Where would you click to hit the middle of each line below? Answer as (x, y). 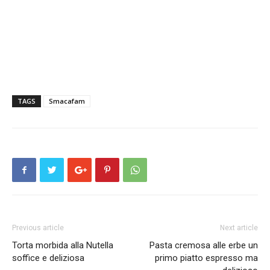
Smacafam (67, 101)
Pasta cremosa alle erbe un (204, 245)
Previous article (38, 228)
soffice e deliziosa (48, 258)
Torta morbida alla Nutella (63, 245)
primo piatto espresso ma (206, 258)
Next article (239, 228)
